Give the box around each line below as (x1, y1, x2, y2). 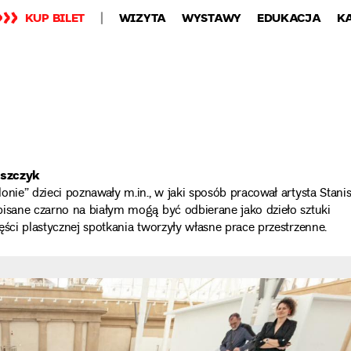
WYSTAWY (182, 9, 241, 26)
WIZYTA (118, 9, 166, 26)
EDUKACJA (256, 9, 321, 26)
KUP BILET (24, 9, 85, 26)
